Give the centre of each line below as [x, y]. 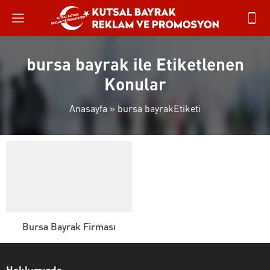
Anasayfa [88, 108]
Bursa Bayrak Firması [69, 226]
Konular [135, 84]
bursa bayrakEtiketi [159, 108]
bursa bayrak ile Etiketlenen [135, 64]
